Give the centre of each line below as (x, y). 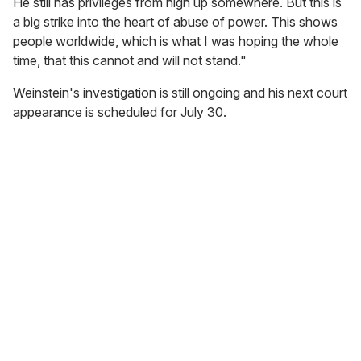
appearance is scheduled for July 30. (120, 112)
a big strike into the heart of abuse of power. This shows (175, 22)
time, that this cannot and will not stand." (130, 61)
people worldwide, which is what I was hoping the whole (176, 41)
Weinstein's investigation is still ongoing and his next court (180, 93)
